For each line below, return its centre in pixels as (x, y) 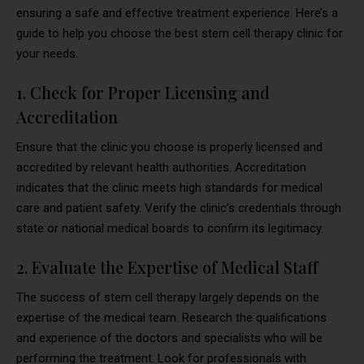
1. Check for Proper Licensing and (143, 93)
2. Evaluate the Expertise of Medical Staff (167, 267)
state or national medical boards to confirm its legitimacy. (170, 229)
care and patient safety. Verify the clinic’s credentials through (179, 208)
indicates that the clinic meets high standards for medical (169, 188)
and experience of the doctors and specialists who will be (169, 338)
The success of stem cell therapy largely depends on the (168, 298)
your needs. (47, 54)
